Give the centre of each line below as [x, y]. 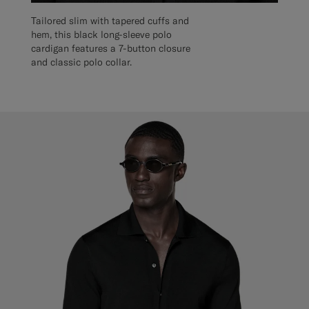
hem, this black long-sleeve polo [101, 35]
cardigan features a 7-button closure [111, 49]
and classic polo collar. [81, 62]
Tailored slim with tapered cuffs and [110, 21]
